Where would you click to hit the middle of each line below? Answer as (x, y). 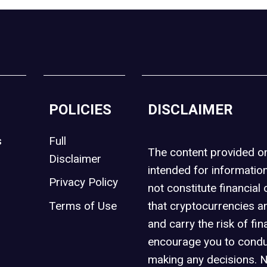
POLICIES (80, 109)
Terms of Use (83, 206)
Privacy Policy (84, 182)
